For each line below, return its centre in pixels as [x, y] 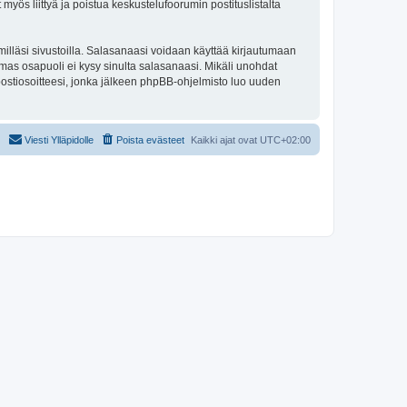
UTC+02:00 [285, 139]
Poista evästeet [150, 139]
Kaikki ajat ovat [225, 139]
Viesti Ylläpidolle [59, 139]
